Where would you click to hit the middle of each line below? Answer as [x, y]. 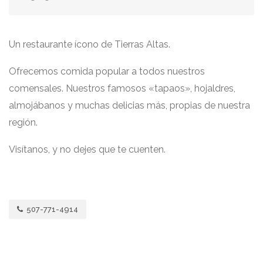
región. [23, 122]
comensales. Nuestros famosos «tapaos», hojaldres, [122, 88]
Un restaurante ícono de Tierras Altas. [90, 44]
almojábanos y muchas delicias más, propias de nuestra [129, 105]
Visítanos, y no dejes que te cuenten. [87, 149]
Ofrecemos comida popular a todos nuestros [107, 71]
